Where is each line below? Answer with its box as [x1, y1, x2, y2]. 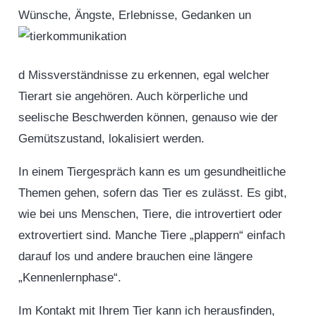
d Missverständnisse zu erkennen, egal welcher [18, 68, 269, 82]
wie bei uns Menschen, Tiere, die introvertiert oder [18, 207, 282, 221]
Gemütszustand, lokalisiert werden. [18, 132, 205, 145]
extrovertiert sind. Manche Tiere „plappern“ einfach [18, 229, 285, 242]
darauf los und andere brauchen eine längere [18, 250, 253, 263]
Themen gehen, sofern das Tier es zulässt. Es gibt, [18, 186, 287, 200]
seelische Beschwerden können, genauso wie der [18, 111, 278, 124]
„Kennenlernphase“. [18, 271, 121, 284]
